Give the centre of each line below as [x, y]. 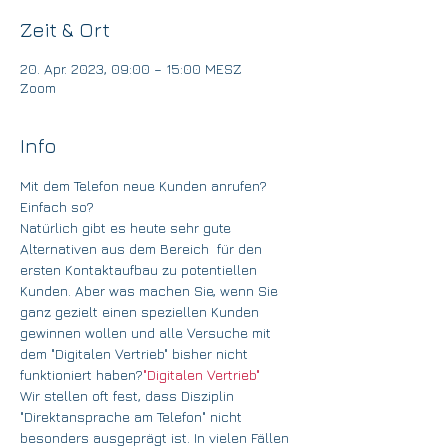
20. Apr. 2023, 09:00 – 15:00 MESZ [131, 68]
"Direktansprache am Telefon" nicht [133, 416]
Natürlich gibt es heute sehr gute [127, 227]
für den [239, 248]
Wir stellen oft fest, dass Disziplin [129, 395]
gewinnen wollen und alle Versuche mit [147, 332]
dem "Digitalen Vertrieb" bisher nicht [136, 353]
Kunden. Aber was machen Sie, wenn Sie [151, 290]
